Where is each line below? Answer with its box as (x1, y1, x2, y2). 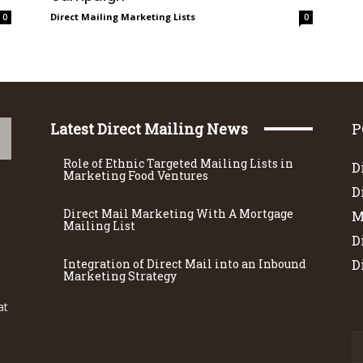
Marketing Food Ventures (63, 168, 208, 183)
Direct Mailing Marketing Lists (50, 11, 195, 23)
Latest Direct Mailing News (50, 119, 248, 139)
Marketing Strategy (63, 268, 177, 284)
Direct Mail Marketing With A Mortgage (63, 206, 293, 221)
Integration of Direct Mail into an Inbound (63, 256, 306, 271)
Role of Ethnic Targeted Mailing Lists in (63, 156, 293, 171)
